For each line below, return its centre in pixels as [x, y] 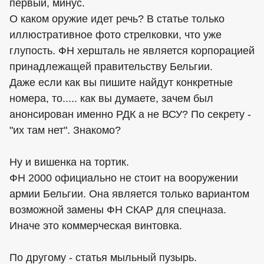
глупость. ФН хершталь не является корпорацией [132, 50]
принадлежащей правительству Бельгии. [111, 66]
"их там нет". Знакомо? [65, 130]
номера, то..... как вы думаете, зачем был [111, 98]
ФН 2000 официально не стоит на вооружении [124, 178]
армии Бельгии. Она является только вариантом [129, 194]
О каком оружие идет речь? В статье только [117, 19]
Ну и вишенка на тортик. [69, 162]
